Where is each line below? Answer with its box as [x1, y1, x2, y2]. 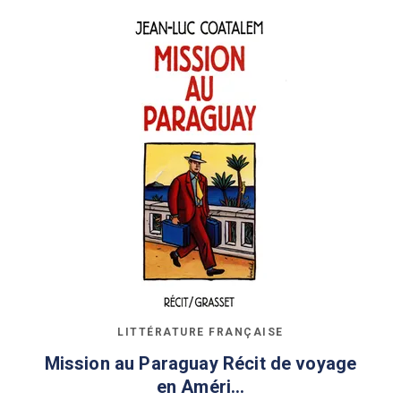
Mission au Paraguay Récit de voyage [44, 353, 357, 375]
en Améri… [156, 376, 245, 398]
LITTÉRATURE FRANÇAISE [117, 325, 284, 338]
